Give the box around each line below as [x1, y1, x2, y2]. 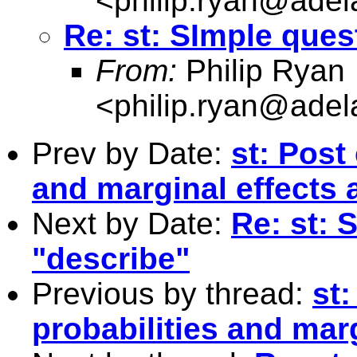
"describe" [32, 241, 190, 276]
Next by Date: [32, 206, 231, 241]
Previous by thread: [32, 276, 312, 311]
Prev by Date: [32, 135, 231, 171]
